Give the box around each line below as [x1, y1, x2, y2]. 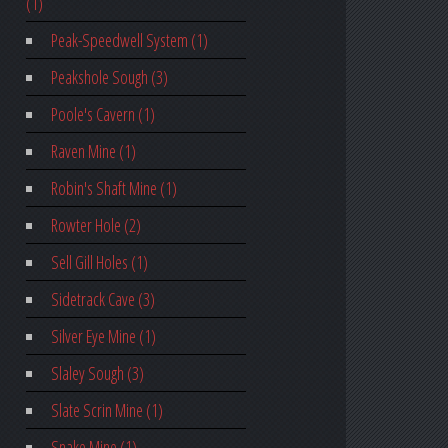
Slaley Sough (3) [50, 361, 144, 386]
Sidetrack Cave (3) [50, 287, 155, 312]
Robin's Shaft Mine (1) [50, 176, 177, 201]
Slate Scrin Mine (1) [50, 398, 163, 423]
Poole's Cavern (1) [50, 102, 155, 127]
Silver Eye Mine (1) [50, 324, 156, 349]
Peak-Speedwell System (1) [50, 28, 208, 53]
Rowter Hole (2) [50, 213, 141, 238]
